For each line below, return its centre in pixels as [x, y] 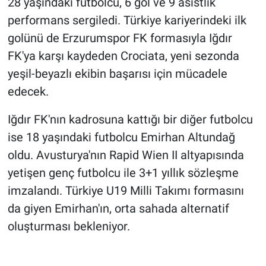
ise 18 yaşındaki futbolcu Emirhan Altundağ [121, 137]
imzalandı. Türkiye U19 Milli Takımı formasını [126, 190]
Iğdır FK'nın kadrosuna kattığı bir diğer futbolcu [130, 119]
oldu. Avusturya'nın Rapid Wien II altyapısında [126, 155]
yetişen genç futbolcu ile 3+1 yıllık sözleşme [123, 172]
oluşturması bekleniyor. [69, 226]
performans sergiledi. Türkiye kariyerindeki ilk [127, 20]
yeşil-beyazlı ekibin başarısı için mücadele [117, 73]
